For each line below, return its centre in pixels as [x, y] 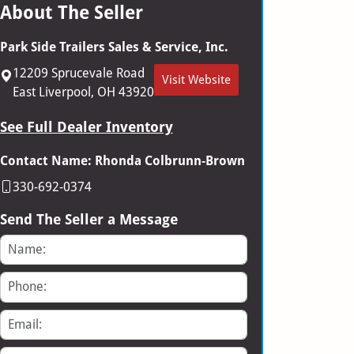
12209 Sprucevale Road [78, 73]
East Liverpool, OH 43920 [83, 92]
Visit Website [196, 79]
